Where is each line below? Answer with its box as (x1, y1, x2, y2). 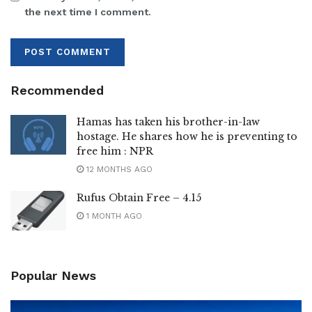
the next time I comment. (24, 6, 151, 17)
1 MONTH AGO (84, 210, 142, 221)
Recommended (10, 82, 104, 97)
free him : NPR (77, 144, 153, 157)
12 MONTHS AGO (84, 164, 153, 174)
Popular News (10, 267, 96, 283)
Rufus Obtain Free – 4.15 (77, 191, 201, 204)
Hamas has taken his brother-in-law (77, 115, 260, 128)
